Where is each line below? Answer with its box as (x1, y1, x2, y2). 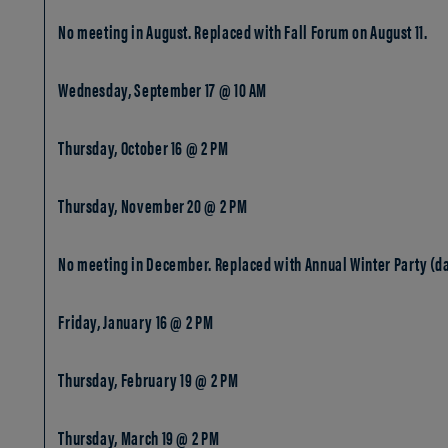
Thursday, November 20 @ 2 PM (58, 192, 248, 219)
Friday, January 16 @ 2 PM (58, 308, 214, 335)
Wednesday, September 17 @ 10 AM (58, 76, 270, 103)
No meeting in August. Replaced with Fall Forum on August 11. (58, 18, 428, 45)
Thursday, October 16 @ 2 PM (58, 134, 229, 161)
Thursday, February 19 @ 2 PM (58, 366, 239, 393)
